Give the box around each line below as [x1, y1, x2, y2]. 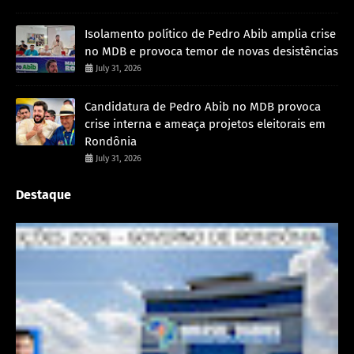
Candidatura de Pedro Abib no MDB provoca [85, 100, 321, 115]
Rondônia [85, 134, 137, 149]
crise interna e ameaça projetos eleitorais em [85, 117, 326, 132]
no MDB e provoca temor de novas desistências [85, 44, 338, 59]
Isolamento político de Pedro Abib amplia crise [85, 27, 336, 42]
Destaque [16, 187, 71, 203]
